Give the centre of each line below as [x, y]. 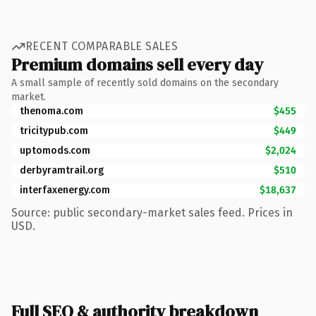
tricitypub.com [54, 130]
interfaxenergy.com [65, 190]
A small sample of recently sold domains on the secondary [145, 83]
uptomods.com [55, 150]
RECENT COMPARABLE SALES [102, 46]
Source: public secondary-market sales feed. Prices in [152, 212]
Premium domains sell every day [137, 64]
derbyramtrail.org [62, 170]
